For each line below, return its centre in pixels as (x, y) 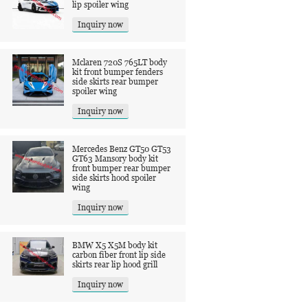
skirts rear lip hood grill (115, 264)
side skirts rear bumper (115, 81)
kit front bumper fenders (118, 72)
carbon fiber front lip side (119, 255)
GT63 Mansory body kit (115, 158)
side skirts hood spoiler (114, 178)
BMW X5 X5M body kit (115, 245)
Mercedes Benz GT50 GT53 (122, 149)
